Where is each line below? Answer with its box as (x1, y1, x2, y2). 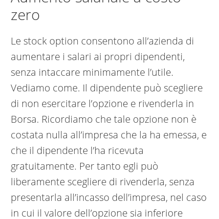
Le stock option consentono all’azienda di (11, 34, 195, 48)
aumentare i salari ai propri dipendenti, (11, 50, 185, 64)
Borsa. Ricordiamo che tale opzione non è (11, 112, 197, 126)
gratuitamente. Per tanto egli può (11, 159, 159, 173)
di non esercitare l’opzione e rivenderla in (11, 97, 195, 110)
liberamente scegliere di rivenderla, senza (11, 175, 195, 189)
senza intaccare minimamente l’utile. (11, 66, 174, 79)
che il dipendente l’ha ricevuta (11, 144, 144, 157)
